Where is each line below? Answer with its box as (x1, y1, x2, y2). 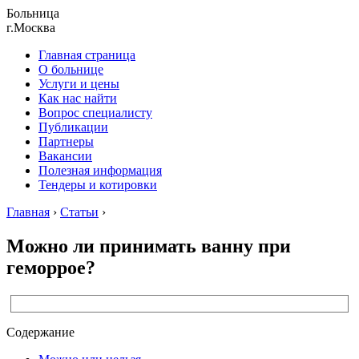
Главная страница (38, 48, 135, 62)
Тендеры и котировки (38, 178, 157, 192)
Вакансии (38, 149, 92, 163)
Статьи (60, 205, 99, 219)
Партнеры (38, 135, 94, 148)
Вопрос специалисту (38, 106, 152, 119)
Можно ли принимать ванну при (6, 235, 291, 256)
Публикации (38, 120, 108, 134)
